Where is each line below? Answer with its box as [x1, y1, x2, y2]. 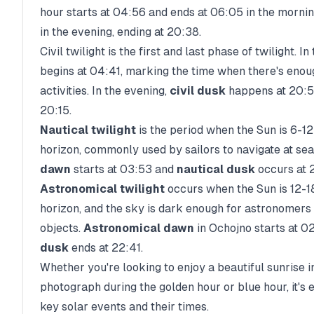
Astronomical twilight [40, 182, 165, 196]
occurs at [255, 163, 306, 176]
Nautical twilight [40, 123, 136, 137]
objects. [40, 221, 81, 235]
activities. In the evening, [40, 84, 170, 97]
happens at [226, 84, 289, 97]
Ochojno [209, 221, 252, 235]
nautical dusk [177, 163, 255, 176]
